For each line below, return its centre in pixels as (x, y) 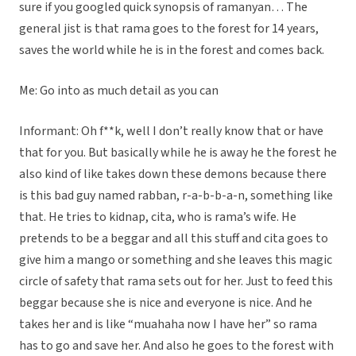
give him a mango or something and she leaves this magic (176, 260)
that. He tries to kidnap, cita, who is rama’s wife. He (158, 217)
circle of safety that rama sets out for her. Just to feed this (176, 282)
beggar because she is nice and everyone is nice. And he (166, 303)
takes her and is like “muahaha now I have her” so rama (168, 325)
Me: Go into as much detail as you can (119, 91)
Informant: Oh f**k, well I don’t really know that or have (171, 132)
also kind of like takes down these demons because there (173, 174)
